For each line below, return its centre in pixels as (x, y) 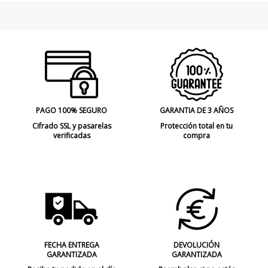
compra (197, 135)
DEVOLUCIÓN (197, 245)
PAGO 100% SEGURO (71, 111)
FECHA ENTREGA (71, 245)
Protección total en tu (197, 126)
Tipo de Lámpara (38, 10)
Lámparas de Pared (167, 10)
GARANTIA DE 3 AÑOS (197, 111)
